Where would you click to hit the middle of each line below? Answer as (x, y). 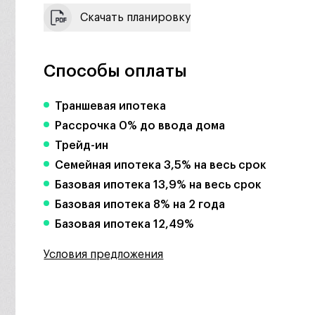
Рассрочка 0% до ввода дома (140, 126)
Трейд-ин (82, 146)
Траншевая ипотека (111, 106)
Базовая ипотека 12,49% (125, 224)
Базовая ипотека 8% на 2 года (140, 205)
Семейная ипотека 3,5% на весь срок (161, 165)
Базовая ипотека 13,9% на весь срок (159, 185)
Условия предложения (104, 255)
